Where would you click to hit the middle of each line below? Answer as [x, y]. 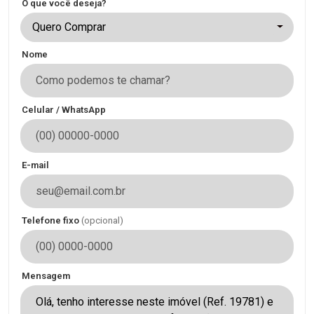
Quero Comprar [69, 27]
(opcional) [102, 220]
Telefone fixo [52, 220]
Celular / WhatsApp [64, 109]
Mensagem [46, 275]
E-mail [35, 165]
